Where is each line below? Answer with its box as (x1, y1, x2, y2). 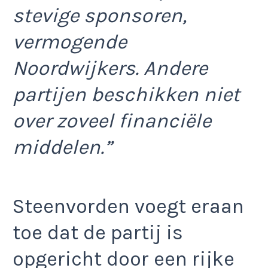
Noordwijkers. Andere (13, 56, 208, 81)
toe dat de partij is (13, 220, 183, 245)
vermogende (13, 30, 127, 54)
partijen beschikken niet (13, 83, 240, 107)
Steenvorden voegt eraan (13, 194, 244, 218)
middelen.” (13, 135, 112, 160)
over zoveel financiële (13, 109, 211, 133)
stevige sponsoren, (13, 4, 187, 28)
